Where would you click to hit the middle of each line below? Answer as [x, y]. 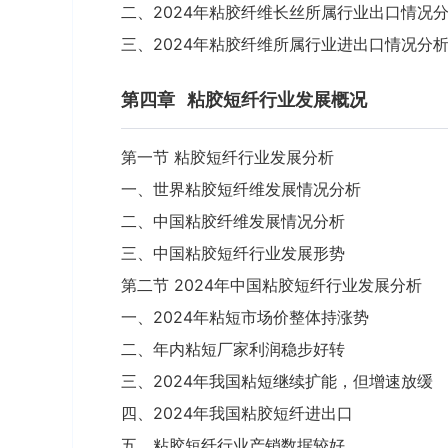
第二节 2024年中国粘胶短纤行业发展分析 [271, 285]
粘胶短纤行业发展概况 [277, 99]
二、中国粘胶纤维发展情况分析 [233, 221]
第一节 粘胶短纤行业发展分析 [227, 157]
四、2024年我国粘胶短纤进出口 [237, 413]
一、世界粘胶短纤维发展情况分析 [241, 189]
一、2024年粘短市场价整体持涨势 [245, 317]
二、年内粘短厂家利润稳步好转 [233, 349]
